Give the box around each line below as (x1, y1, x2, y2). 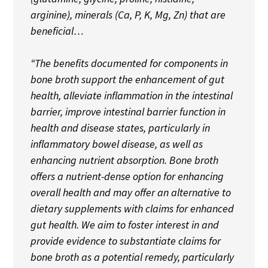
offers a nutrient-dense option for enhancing (30, 169, 224, 183)
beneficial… (30, 23, 84, 38)
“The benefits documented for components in (30, 56, 228, 70)
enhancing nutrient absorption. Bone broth (30, 153, 218, 167)
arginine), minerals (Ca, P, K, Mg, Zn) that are (30, 7, 226, 22)
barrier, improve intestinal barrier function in (30, 104, 226, 118)
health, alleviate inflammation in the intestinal (30, 88, 233, 102)
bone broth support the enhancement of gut (30, 72, 224, 86)
